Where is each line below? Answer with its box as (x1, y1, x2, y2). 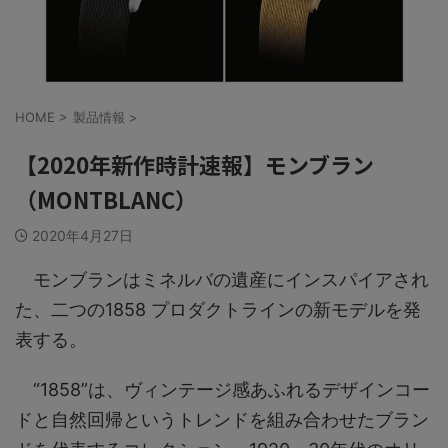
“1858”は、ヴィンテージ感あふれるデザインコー (15, 378, 430, 400)
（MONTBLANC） (15, 182, 197, 215)
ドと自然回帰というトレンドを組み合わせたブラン (15, 408, 429, 430)
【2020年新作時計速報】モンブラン (15, 147, 374, 180)
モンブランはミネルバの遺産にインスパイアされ (15, 268, 429, 290)
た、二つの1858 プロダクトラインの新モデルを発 (15, 298, 421, 320)
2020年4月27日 (32, 226, 133, 244)
